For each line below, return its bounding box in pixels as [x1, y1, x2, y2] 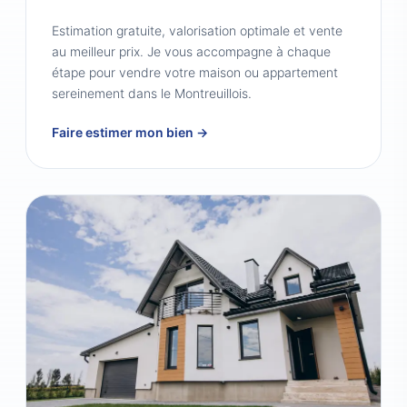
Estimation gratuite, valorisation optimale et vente [52, 23, 342, 38]
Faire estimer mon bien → [52, 124, 208, 140]
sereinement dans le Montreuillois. [52, 85, 252, 101]
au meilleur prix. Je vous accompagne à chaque [52, 44, 331, 59]
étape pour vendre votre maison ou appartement [52, 65, 338, 80]
